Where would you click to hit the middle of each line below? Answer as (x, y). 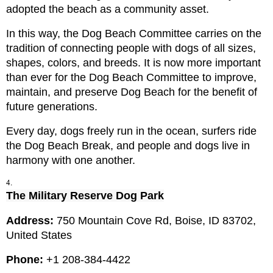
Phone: (26, 260)
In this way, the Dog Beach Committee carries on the (134, 34)
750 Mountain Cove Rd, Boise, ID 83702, (156, 221)
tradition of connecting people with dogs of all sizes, (131, 48)
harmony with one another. (71, 161)
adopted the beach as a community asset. (108, 9)
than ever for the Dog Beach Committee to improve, (131, 78)
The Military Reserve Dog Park (85, 196)
